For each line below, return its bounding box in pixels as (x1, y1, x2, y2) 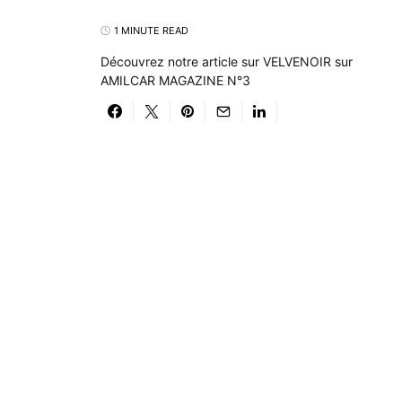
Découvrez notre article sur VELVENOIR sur (100, 54, 353, 69)
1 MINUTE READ (114, 24, 188, 37)
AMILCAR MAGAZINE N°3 (100, 73, 250, 88)
